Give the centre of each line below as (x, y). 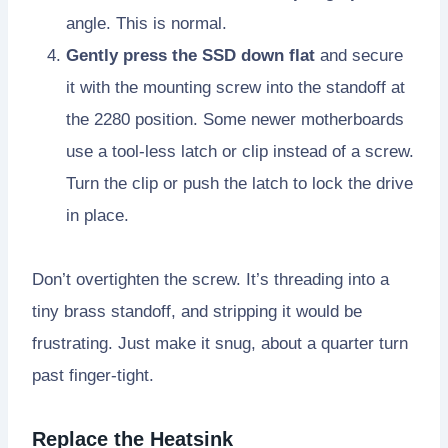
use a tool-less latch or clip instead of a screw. (240, 151)
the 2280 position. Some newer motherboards (235, 119)
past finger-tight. (93, 375)
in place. (97, 215)
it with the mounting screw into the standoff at (235, 87)
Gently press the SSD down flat (190, 55)
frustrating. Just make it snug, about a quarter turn (220, 343)
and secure (359, 55)
